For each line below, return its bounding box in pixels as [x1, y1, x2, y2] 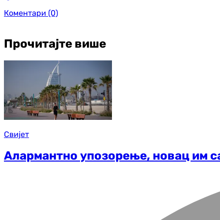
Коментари [4, 8, 46, 18]
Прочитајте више [4, 37, 106, 51]
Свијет [4, 129, 29, 139]
